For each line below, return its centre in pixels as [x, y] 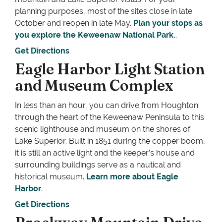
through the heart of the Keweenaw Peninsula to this [110, 117]
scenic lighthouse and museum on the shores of [103, 129]
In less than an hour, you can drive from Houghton [107, 106]
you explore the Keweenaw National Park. [95, 35]
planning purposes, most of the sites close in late [104, 11]
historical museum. [51, 177]
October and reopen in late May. [74, 23]
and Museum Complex [94, 86]
